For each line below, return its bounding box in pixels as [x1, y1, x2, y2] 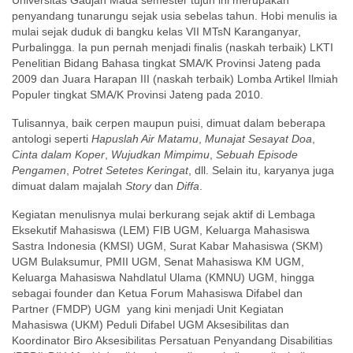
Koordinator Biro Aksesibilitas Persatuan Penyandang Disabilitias [12, 334, 333, 347]
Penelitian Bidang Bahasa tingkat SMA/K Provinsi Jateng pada [12, 57, 321, 69]
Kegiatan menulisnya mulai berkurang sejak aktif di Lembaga [12, 208, 315, 221]
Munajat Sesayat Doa [205, 132, 312, 145]
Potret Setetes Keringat [69, 164, 188, 176]
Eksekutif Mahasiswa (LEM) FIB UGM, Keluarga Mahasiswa [12, 224, 310, 236]
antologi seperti [12, 132, 88, 145]
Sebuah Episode [213, 148, 298, 161]
